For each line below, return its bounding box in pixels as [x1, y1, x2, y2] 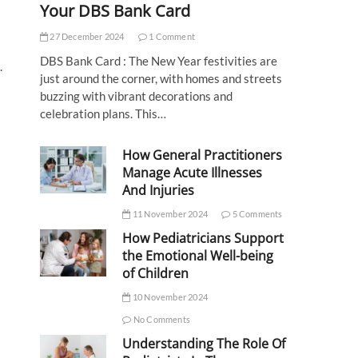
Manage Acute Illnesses [122, 163, 263, 181]
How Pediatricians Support [122, 229, 284, 247]
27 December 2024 [48, 30, 125, 42]
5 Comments [230, 208, 283, 219]
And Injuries [122, 181, 195, 199]
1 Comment [147, 30, 196, 42]
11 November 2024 [130, 208, 208, 219]
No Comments [131, 313, 190, 324]
